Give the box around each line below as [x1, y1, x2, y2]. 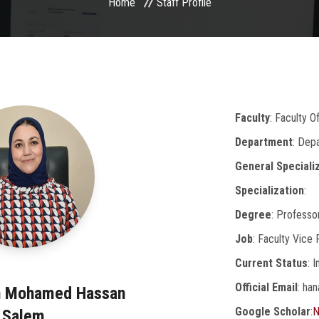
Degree [235, 207, 271, 221]
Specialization [235, 183, 304, 197]
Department [235, 135, 293, 149]
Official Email [235, 280, 298, 294]
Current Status [235, 256, 308, 270]
